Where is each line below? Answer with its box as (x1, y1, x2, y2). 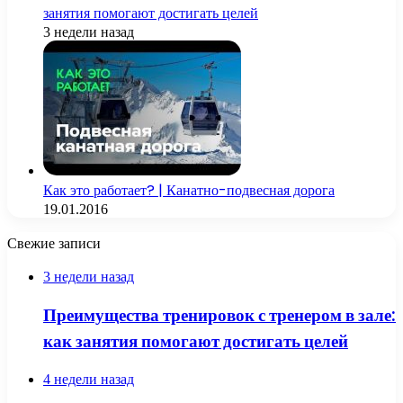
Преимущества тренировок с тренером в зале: (43, 302, 396, 327)
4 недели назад (43, 371, 134, 387)
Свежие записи (7, 233, 101, 255)
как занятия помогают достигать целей (43, 328, 348, 354)
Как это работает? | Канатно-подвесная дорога (43, 180, 335, 201)
